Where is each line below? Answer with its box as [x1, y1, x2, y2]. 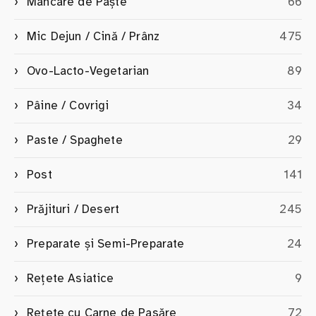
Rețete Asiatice [27, 271, 114, 286]
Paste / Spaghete [27, 133, 123, 148]
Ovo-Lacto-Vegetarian [27, 63, 150, 79]
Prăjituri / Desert [27, 202, 120, 217]
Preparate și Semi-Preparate [27, 236, 185, 252]
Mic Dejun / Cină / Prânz [27, 29, 160, 44]
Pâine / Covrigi [27, 98, 109, 114]
